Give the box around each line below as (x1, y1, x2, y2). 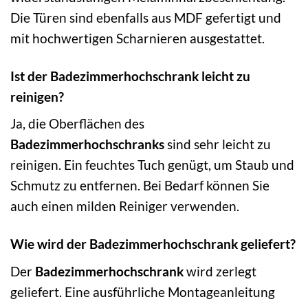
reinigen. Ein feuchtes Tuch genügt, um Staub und (10, 157, 294, 173)
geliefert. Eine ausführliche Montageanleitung (10, 284, 275, 300)
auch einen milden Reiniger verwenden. (10, 198, 239, 214)
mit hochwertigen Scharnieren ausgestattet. (10, 30, 265, 46)
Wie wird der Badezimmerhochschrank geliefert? (10, 236, 296, 252)
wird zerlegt (184, 263, 256, 279)
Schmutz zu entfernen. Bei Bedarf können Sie (10, 177, 269, 194)
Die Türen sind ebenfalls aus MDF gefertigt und (10, 9, 281, 25)
